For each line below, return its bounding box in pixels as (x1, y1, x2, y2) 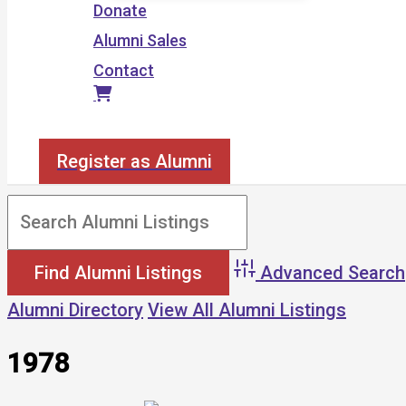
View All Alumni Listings (148, 299, 346, 321)
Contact (93, 61, 154, 80)
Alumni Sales (93, 31, 187, 50)
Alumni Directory (7, 299, 143, 321)
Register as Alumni (57, 150, 212, 172)
